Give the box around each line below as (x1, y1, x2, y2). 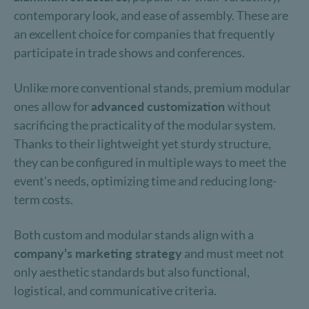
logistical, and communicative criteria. (14, 283, 217, 298)
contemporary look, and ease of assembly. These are (14, 8, 288, 23)
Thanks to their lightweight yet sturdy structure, (14, 136, 271, 151)
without (228, 99, 271, 114)
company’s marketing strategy (14, 246, 182, 261)
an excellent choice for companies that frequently (14, 26, 275, 41)
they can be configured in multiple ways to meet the (14, 154, 286, 170)
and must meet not (182, 246, 284, 261)
